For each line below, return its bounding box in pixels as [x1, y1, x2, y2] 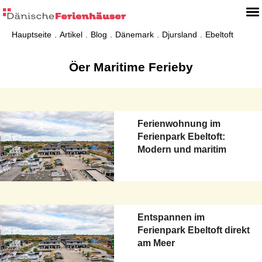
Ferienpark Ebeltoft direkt [137, 225, 250, 235]
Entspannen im [137, 212, 205, 222]
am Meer [137, 237, 175, 248]
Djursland [162, 30, 197, 39]
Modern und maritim [137, 144, 226, 154]
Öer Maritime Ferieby [69, 60, 193, 74]
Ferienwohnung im [137, 118, 220, 129]
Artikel [60, 30, 82, 39]
